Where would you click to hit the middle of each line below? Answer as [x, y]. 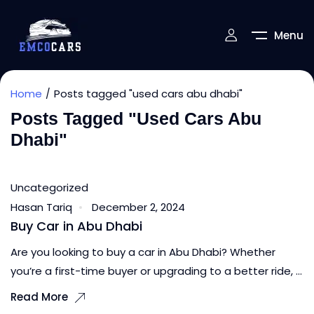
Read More [39, 297]
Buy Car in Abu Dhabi [76, 226]
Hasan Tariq [41, 207]
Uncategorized [49, 187]
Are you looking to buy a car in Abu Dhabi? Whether [143, 252]
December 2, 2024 [138, 207]
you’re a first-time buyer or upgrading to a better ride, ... [156, 271]
